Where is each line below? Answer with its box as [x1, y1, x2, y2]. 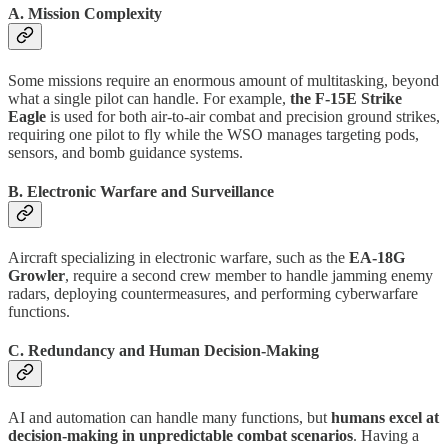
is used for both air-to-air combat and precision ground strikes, [46, 107, 440, 125]
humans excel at [331, 408, 439, 426]
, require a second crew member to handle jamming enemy [65, 267, 433, 285]
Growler [8, 267, 65, 285]
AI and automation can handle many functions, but [8, 408, 331, 426]
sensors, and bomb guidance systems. [8, 143, 243, 161]
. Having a [353, 426, 419, 444]
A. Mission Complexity [8, 5, 162, 23]
